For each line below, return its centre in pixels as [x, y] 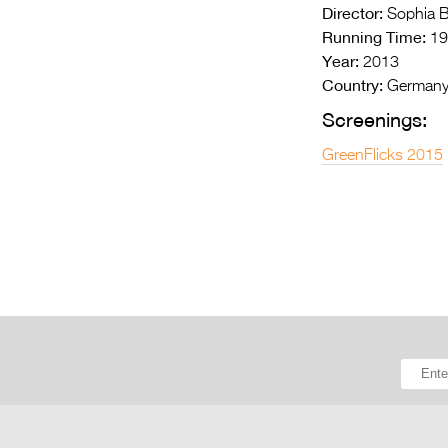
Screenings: [375, 119]
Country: [352, 85]
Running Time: [374, 37]
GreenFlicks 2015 [382, 156]
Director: [352, 13]
